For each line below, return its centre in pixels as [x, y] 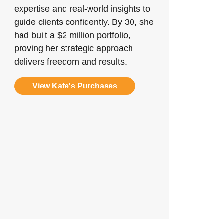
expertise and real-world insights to [82, 9]
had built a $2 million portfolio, [73, 35]
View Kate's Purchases [75, 86]
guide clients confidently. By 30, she [84, 22]
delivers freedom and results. [71, 62]
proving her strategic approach [74, 48]
